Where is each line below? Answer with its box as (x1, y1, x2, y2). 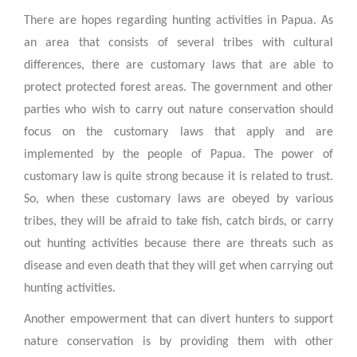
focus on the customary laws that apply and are (24, 126, 333, 139)
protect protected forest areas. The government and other (24, 81, 333, 95)
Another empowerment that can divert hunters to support (24, 312, 333, 326)
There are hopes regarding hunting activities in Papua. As (24, 14, 333, 28)
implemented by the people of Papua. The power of (24, 148, 333, 162)
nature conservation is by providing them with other (24, 335, 333, 348)
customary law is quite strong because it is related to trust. (24, 171, 333, 184)
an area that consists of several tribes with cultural (24, 37, 333, 50)
